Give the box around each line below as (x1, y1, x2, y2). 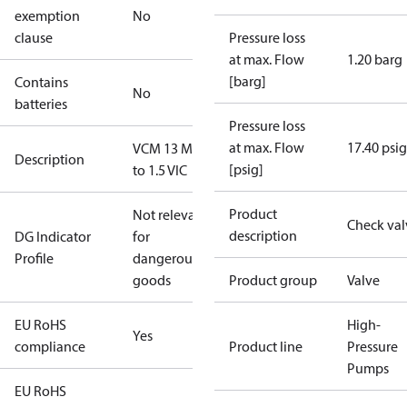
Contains (15, 73, 68, 91)
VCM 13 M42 (133, 139, 207, 157)
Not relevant (133, 205, 208, 223)
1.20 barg (347, 50, 402, 68)
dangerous (133, 249, 198, 267)
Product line (229, 337, 303, 355)
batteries (15, 94, 67, 113)
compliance (15, 337, 85, 355)
